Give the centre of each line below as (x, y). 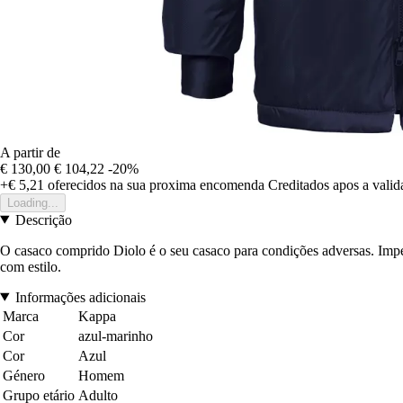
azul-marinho (116, 336)
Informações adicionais (80, 297)
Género (24, 375)
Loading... (33, 202)
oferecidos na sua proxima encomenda (154, 184)
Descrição (43, 219)
